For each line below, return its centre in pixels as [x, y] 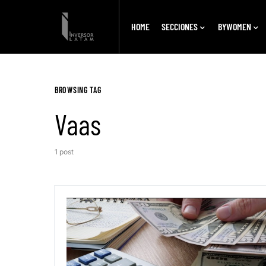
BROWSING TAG [78, 90]
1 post [64, 152]
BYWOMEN [234, 26]
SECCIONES [179, 26]
